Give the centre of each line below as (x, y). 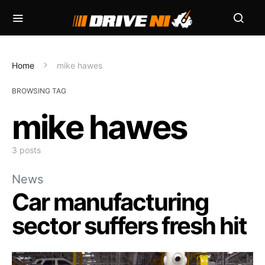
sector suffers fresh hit (129, 226)
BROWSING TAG (39, 91)
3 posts (26, 150)
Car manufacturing (110, 202)
